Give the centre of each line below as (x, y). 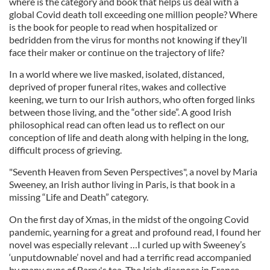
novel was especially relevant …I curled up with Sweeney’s (127, 245)
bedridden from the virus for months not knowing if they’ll (128, 40)
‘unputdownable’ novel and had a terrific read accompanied (130, 257)
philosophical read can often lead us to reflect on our (117, 125)
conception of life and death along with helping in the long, (129, 137)
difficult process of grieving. (65, 150)
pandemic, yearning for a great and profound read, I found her (135, 232)
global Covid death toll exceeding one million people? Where (133, 14)
